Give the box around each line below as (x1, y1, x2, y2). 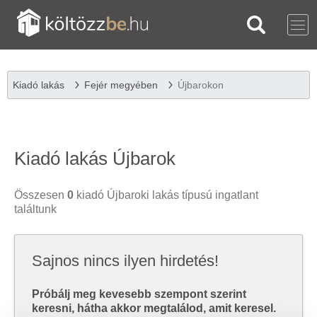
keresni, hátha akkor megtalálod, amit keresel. (32, 302, 276, 314)
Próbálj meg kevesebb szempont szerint (32, 288, 246, 300)
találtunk (14, 203, 57, 215)
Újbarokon (178, 79, 224, 91)
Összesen (14, 189, 67, 201)
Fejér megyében (84, 79, 158, 91)
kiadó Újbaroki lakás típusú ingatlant (74, 189, 258, 201)
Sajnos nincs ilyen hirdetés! (32, 252, 219, 270)
